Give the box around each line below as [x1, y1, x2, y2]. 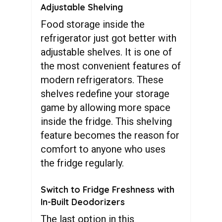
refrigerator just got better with [41, 32, 176, 44]
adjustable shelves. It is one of [41, 46, 172, 58]
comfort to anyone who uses [41, 143, 166, 155]
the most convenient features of [41, 60, 181, 72]
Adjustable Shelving [41, 1, 123, 12]
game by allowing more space [41, 102, 170, 113]
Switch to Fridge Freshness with [41, 184, 174, 195]
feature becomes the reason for [41, 129, 179, 141]
